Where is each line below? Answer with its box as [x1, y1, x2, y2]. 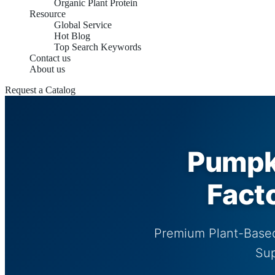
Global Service [54, 20, 112, 30]
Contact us [29, 53, 71, 63]
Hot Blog [54, 31, 90, 41]
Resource [29, 9, 66, 19]
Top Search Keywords [54, 42, 141, 52]
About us [29, 64, 65, 74]
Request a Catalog [5, 85, 76, 95]
